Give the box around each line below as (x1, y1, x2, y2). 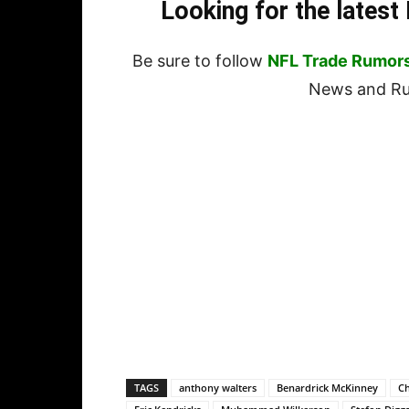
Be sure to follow (132, 51, 267, 71)
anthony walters (179, 381, 257, 395)
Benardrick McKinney (277, 381, 378, 395)
